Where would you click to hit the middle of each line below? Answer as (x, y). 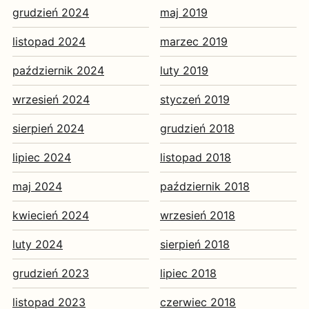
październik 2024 (58, 71)
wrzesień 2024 (51, 100)
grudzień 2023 (51, 273)
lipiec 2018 (188, 273)
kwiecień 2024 (51, 216)
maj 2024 (37, 187)
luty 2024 (38, 245)
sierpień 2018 (195, 245)
